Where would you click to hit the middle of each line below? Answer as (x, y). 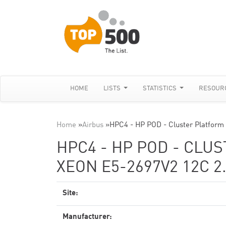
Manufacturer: (87, 217)
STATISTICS (161, 89)
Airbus (93, 125)
